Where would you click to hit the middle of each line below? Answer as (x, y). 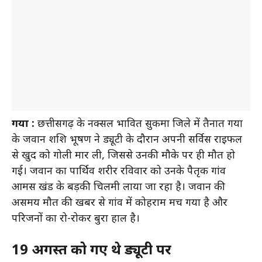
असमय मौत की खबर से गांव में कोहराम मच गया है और (120, 203)
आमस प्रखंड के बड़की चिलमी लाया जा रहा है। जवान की (118, 187)
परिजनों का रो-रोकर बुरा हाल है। (76, 219)
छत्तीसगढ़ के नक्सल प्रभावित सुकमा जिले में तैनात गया (139, 124)
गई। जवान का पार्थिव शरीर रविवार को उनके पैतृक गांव (119, 171)
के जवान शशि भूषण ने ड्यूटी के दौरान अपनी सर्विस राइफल (127, 140)
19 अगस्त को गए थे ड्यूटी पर (92, 251)
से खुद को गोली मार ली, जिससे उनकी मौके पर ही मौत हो (123, 156)
